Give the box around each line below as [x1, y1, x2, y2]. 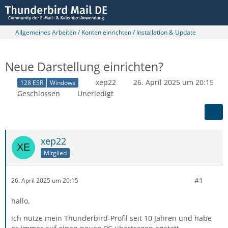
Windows [50, 78, 75, 87]
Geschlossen [17, 88, 60, 98]
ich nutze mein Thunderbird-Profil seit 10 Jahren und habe [11, 213, 212, 223]
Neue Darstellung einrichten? [5, 59, 163, 75]
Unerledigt [77, 88, 113, 98]
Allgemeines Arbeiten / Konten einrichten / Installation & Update [15, 28, 196, 37]
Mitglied [44, 148, 67, 157]
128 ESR [20, 78, 43, 87]
